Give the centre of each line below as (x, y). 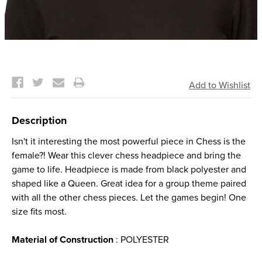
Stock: (25, 75)
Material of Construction (63, 240)
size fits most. (39, 212)
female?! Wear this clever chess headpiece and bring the (126, 156)
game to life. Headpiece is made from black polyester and (129, 170)
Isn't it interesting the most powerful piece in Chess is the (129, 142)
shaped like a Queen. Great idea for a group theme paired (129, 184)
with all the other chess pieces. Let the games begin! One (129, 198)
